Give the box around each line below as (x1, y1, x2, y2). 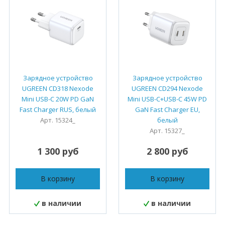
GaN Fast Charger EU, (135, 105, 200, 115)
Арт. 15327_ (150, 126, 185, 136)
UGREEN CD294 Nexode (132, 84, 203, 93)
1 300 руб (37, 145, 79, 158)
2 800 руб (146, 145, 188, 158)
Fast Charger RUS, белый (20, 105, 96, 115)
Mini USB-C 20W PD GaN (22, 94, 94, 104)
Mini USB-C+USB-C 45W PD (128, 94, 207, 104)
